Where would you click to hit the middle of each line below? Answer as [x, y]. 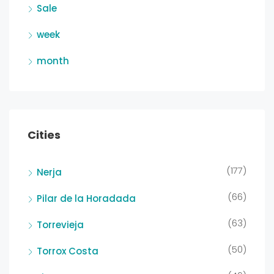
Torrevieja [60, 225]
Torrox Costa [68, 251]
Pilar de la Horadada [86, 199]
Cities [44, 135]
